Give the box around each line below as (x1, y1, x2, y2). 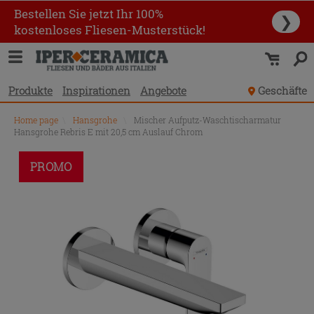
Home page (14, 114, 58, 125)
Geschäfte (258, 83, 307, 97)
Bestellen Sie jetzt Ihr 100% (14, 6, 163, 22)
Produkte (8, 83, 53, 97)
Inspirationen (62, 83, 130, 97)
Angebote (140, 83, 186, 97)
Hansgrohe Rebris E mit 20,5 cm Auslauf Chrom (14, 126, 203, 137)
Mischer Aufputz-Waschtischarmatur (134, 114, 281, 125)
